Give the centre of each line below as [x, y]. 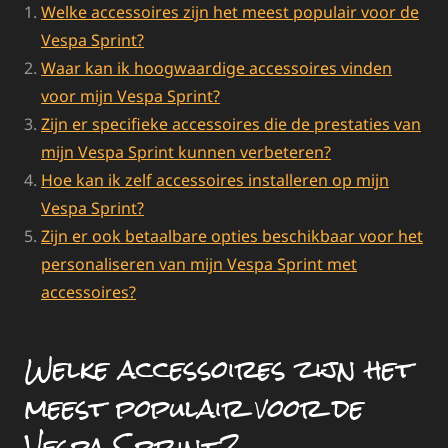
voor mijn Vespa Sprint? [130, 95]
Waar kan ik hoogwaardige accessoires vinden [216, 67]
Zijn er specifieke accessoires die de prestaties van [231, 123]
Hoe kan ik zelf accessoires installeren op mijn [215, 179]
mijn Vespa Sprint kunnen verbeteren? [186, 151]
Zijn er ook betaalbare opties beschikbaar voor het [232, 235]
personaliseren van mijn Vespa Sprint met [199, 263]
